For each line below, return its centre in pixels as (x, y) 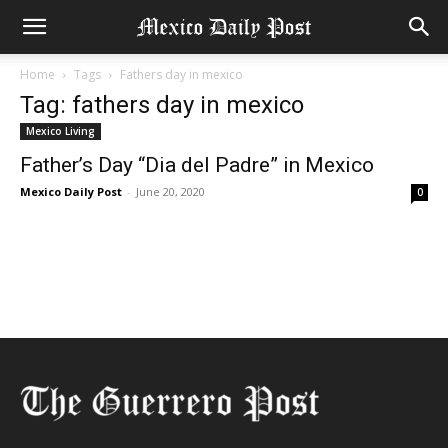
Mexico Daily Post (71, 191)
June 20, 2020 (170, 191)
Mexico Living (60, 131)
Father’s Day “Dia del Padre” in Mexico (197, 165)
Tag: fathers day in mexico (162, 105)
